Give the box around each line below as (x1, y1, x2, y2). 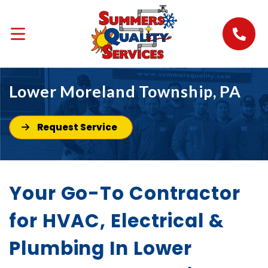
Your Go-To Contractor (9, 180, 240, 207)
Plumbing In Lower (9, 235, 193, 262)
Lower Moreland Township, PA (9, 81, 242, 101)
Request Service (36, 121, 117, 134)
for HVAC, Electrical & (9, 208, 224, 234)
